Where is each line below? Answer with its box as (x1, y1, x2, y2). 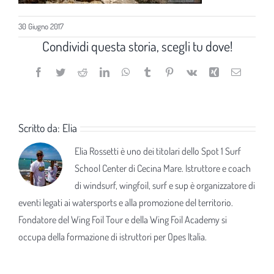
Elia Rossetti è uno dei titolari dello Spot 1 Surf (75, 145, 241, 157)
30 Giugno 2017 (18, 21, 64, 31)
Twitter (64, 67, 92, 76)
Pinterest (173, 67, 207, 76)
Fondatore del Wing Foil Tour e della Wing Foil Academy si (18, 213, 227, 226)
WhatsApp (129, 67, 171, 76)
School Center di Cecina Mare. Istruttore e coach (75, 162, 251, 174)
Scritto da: (18, 121, 62, 135)
